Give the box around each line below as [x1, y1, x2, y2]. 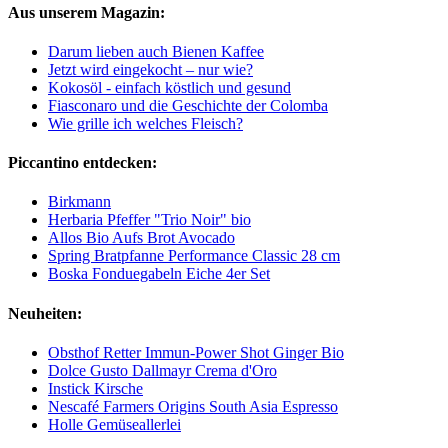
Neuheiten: [8, 304, 82, 322]
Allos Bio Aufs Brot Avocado [48, 229, 235, 247]
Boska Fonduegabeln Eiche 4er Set [48, 265, 270, 283]
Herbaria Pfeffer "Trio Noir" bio [48, 211, 251, 229]
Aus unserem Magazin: [8, 3, 165, 21]
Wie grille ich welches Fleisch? [48, 114, 243, 132]
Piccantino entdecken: [8, 154, 157, 172]
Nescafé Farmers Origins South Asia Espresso [48, 397, 338, 415]
